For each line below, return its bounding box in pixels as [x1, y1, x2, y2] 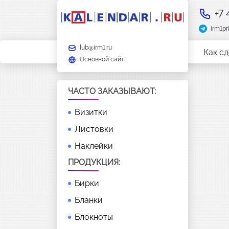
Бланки [75, 195, 103, 205]
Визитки [75, 107, 107, 117]
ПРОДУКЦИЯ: [68, 157, 120, 167]
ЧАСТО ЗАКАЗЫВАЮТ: [68, 86, 156, 96]
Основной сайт [80, 55, 124, 63]
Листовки [75, 124, 113, 134]
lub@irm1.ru [80, 43, 112, 51]
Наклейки [75, 141, 113, 151]
